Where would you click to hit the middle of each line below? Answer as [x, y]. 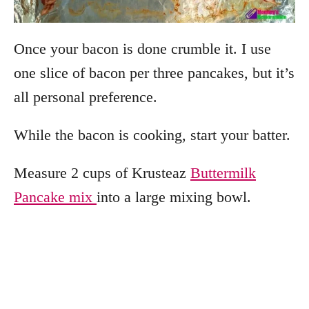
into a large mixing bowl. [174, 197]
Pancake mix [55, 197]
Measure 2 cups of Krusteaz [102, 172]
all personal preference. [86, 97]
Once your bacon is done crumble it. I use [142, 48]
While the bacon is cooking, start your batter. [152, 134]
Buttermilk [223, 172]
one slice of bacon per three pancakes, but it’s [154, 72]
